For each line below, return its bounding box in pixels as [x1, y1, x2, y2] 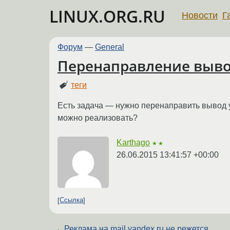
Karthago [117, 138, 150, 147]
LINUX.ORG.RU [49, 5, 165, 27]
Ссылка [60, 196, 83, 204]
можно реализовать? [57, 113, 138, 122]
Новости [182, 10, 218, 21]
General [95, 43, 124, 51]
